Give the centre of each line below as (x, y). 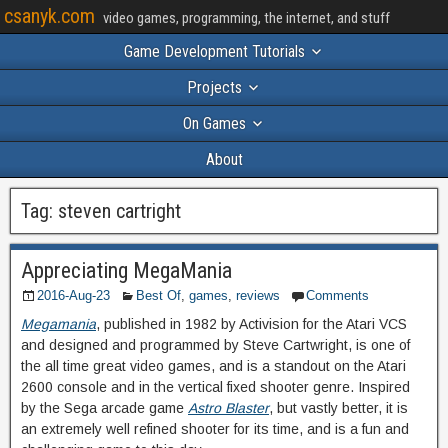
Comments (337, 295)
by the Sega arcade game (104, 408)
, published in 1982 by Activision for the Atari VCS (251, 324)
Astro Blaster (228, 408)
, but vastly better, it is (338, 408)
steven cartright (119, 211)
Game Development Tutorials (214, 51)
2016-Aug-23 (73, 295)
